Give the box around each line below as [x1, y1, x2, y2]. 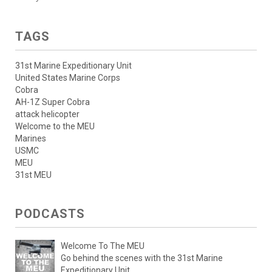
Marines [15, 133, 46, 143]
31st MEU [15, 169, 52, 180]
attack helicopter [15, 109, 80, 119]
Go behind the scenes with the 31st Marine [61, 253, 223, 263]
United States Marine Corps [15, 72, 120, 83]
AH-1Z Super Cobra [15, 97, 90, 107]
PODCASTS [15, 206, 85, 221]
